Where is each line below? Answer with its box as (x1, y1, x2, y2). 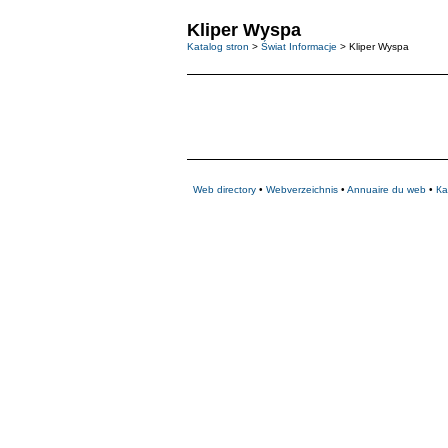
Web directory (193, 184, 256, 195)
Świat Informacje (261, 41, 337, 52)
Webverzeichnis (266, 184, 338, 195)
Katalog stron (187, 41, 249, 52)
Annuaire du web (347, 184, 426, 195)
